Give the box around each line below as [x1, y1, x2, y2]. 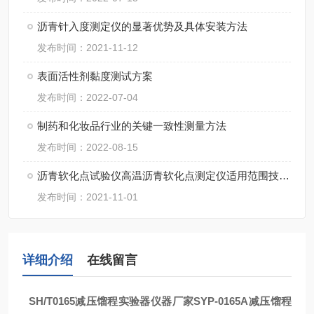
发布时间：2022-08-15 [37, 142, 138, 153]
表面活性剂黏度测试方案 [37, 70, 153, 82]
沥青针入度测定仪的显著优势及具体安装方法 [37, 20, 247, 32]
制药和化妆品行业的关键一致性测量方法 [37, 120, 226, 132]
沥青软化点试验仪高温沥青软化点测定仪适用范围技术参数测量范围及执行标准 [279, 170, 289, 182]
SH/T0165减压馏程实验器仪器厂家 [22, 295, 194, 307]
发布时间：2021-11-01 [37, 191, 138, 203]
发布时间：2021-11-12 [37, 42, 138, 53]
